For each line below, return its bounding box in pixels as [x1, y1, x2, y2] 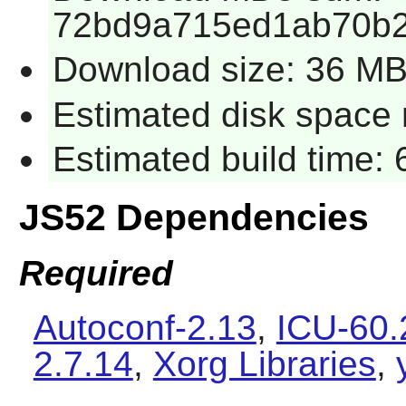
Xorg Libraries [152, 343, 376, 383]
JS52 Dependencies [18, 197, 369, 239]
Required [18, 253, 173, 293]
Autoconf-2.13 [33, 307, 256, 347]
